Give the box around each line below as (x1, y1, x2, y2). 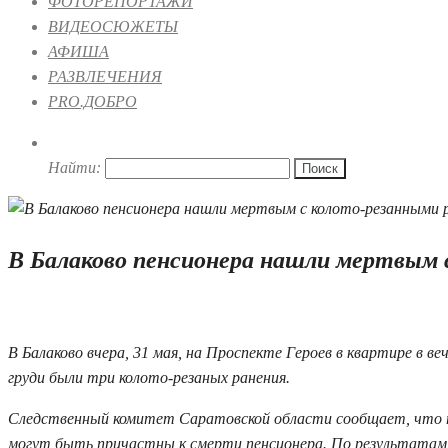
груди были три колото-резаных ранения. (8, 368, 290, 386)
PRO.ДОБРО (48, 93, 137, 110)
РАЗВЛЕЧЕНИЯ (48, 68, 162, 85)
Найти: (48, 159, 101, 176)
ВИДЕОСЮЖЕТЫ (48, 18, 178, 35)
